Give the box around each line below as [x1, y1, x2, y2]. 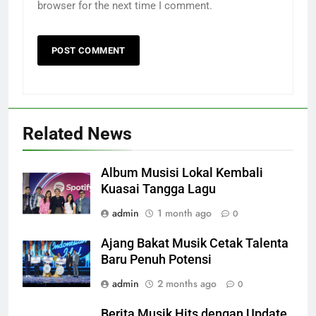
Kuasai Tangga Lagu [101, 181, 216, 196]
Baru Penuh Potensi [101, 252, 212, 267]
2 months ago [157, 276, 217, 291]
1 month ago [157, 205, 212, 220]
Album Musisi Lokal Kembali [101, 165, 263, 180]
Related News [23, 123, 132, 144]
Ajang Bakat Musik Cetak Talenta [101, 236, 288, 250]
